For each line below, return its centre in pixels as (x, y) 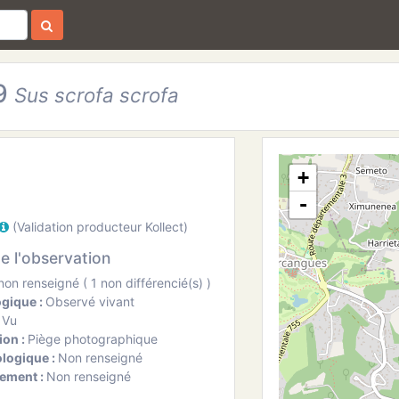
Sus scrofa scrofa (96, 94)
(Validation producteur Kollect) (98, 226)
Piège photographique (93, 338)
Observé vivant (90, 301)
